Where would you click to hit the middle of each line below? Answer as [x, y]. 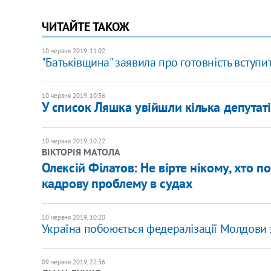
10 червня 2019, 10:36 [73, 95]
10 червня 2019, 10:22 [73, 141]
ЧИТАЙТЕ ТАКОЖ [85, 26]
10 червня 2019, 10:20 [73, 217]
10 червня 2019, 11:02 [73, 51]
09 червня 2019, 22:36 [73, 262]
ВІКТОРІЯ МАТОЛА [81, 152]
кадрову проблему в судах [117, 183]
